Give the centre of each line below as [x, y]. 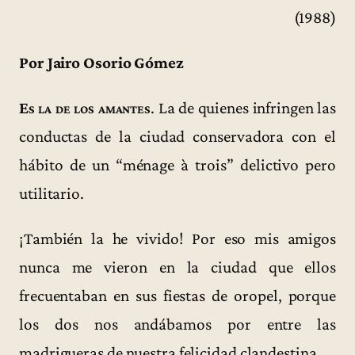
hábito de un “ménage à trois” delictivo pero [177, 165]
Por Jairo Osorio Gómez [101, 62]
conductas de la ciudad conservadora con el [177, 137]
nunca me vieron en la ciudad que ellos [177, 267]
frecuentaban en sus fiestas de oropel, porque [177, 296]
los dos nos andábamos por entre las [177, 324]
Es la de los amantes [85, 108]
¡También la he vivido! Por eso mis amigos [177, 239]
